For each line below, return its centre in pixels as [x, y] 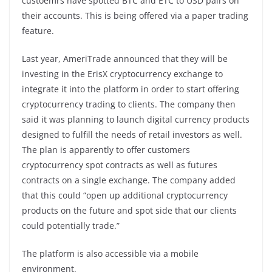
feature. [38, 30]
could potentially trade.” [71, 225]
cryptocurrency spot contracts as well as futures [120, 165]
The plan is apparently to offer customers [106, 149]
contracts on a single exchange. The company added [129, 180]
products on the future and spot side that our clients [129, 210]
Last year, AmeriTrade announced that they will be [125, 58]
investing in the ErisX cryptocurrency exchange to [122, 73]
